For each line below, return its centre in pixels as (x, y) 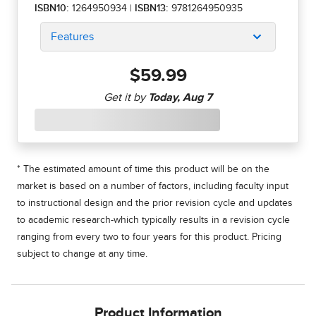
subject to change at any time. (82, 254)
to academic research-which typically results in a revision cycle (153, 220)
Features (72, 37)
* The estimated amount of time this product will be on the (143, 170)
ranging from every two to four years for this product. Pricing (149, 237)
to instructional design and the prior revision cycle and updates (155, 203)
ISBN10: (52, 9)
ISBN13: (153, 9)
